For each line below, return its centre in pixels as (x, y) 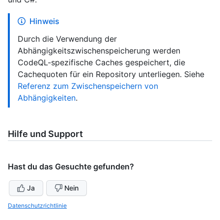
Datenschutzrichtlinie (37, 205)
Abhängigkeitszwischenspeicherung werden (99, 50)
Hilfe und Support (45, 134)
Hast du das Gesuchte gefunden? (71, 166)
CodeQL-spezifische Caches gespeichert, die (101, 62)
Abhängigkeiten (47, 97)
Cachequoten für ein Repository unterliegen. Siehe (111, 74)
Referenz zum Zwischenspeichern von (88, 86)
